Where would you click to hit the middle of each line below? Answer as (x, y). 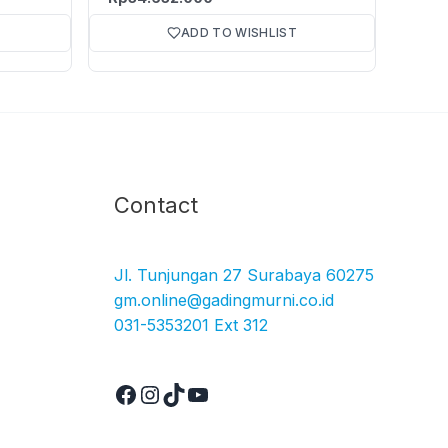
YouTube (233, 191)
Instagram (194, 191)
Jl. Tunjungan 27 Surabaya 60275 (243, 274)
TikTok (196, 191)
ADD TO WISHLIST (239, 32)
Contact (155, 204)
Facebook (168, 191)
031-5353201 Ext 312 (190, 324)
